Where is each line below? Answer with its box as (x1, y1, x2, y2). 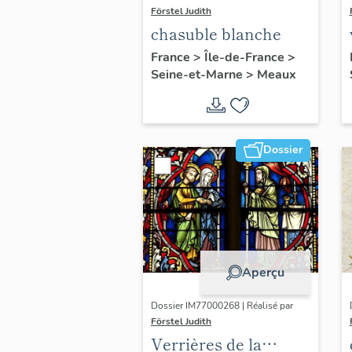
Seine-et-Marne (151, 65, 246, 83)
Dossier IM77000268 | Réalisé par (151, 299, 293, 313)
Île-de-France (204, 48, 288, 66)
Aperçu (241, 263, 284, 281)
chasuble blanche (151, 21, 281, 45)
